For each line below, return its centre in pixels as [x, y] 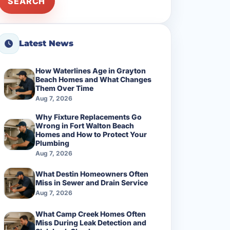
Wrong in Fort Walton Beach [85, 125]
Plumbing [52, 143]
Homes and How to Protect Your [91, 134]
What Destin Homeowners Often [92, 174]
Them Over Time [64, 88]
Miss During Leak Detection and [91, 222]
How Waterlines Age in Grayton [91, 70]
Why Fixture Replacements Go [89, 117]
